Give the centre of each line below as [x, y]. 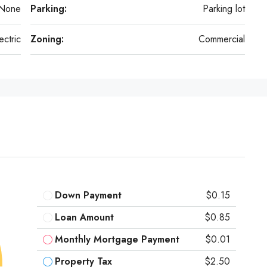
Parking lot [224, 9]
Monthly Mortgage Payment [117, 239]
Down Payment [88, 195]
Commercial [222, 39]
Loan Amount [84, 217]
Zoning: [47, 39]
